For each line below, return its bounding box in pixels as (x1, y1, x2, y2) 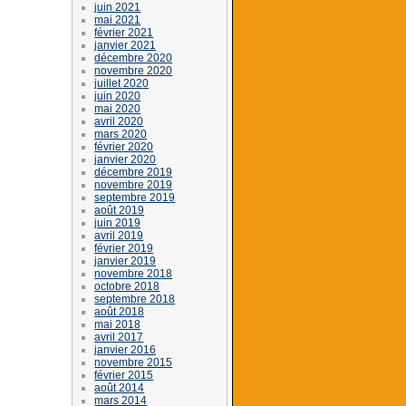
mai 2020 (94, 101, 141, 115)
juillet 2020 (94, 76, 150, 90)
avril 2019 (94, 228, 144, 242)
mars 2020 (94, 127, 148, 140)
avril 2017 (94, 330, 144, 343)
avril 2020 (94, 114, 144, 128)
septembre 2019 (94, 190, 176, 204)
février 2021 (94, 25, 154, 39)
